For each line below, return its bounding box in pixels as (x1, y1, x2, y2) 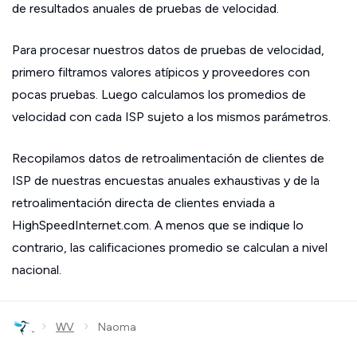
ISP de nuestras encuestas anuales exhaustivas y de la (12, 173, 320, 188)
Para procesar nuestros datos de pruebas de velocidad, (12, 42, 324, 57)
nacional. (12, 262, 61, 277)
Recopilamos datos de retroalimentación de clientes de (12, 151, 324, 166)
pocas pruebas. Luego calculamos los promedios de (12, 87, 306, 102)
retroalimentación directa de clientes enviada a (12, 195, 275, 210)
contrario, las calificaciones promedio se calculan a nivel (12, 240, 328, 255)
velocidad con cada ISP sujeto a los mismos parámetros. (12, 109, 331, 124)
